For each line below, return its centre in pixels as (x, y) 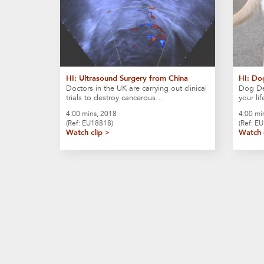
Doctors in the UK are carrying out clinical (136, 88)
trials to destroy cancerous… (115, 98)
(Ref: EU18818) (90, 123)
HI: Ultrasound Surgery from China (127, 78)
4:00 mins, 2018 (91, 113)
